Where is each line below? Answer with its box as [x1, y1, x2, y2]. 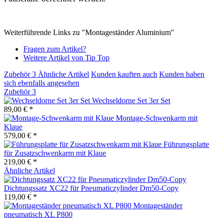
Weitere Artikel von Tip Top [23, 53, 109, 62]
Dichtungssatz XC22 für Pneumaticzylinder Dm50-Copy [4, 183, 179, 192]
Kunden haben [159, 70, 204, 78]
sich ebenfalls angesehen [4, 78, 79, 87]
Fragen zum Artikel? [23, 44, 86, 53]
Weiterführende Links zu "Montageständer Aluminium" [4, 28, 174, 36]
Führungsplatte [163, 140, 209, 148]
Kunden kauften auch [91, 70, 157, 78]
